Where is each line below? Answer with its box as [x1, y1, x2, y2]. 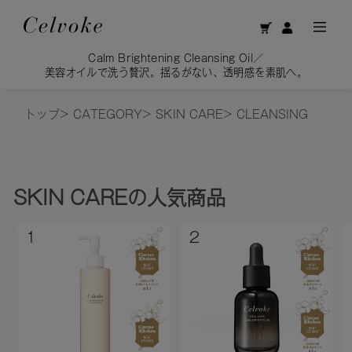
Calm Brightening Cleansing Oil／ [88, 53, 264, 64]
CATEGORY [73, 108, 143, 120]
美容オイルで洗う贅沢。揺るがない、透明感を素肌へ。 [45, 67, 307, 79]
